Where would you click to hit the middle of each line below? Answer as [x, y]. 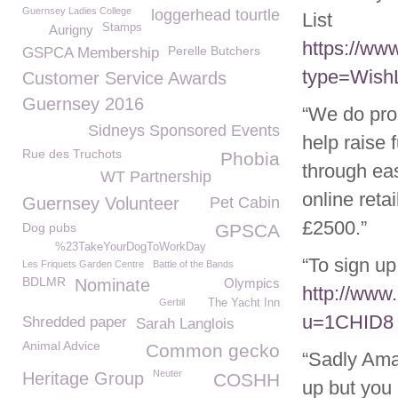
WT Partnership [156, 177]
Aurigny [71, 30]
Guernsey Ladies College [77, 11]
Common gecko [213, 350]
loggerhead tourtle [215, 15]
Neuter [167, 373]
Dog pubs [49, 227]
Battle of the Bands [193, 264]
